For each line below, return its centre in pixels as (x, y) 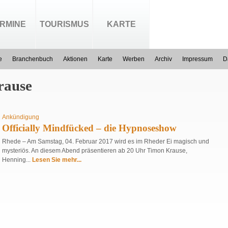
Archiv (163, 59)
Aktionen (75, 59)
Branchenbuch (33, 59)
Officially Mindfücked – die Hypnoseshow (89, 128)
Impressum (197, 59)
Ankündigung (21, 117)
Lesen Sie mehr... (57, 160)
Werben (134, 59)
